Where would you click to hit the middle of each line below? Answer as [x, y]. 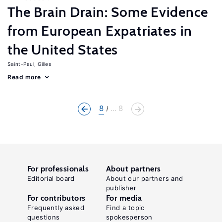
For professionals [58, 169]
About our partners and [145, 178]
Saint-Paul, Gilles [29, 64]
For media [124, 198]
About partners [134, 169]
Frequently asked [56, 208]
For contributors [56, 198]
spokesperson [129, 217]
